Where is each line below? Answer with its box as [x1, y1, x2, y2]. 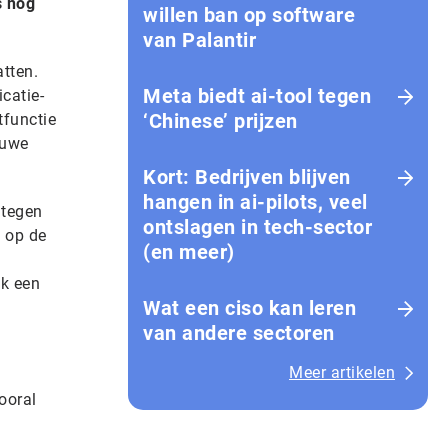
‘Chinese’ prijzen [143, 109, 298, 133]
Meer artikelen [289, 363, 395, 382]
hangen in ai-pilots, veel [143, 190, 368, 214]
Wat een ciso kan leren [143, 296, 356, 320]
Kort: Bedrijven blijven [143, 165, 351, 189]
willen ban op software [143, 3, 355, 27]
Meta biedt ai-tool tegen [143, 84, 371, 108]
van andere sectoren [143, 321, 335, 345]
